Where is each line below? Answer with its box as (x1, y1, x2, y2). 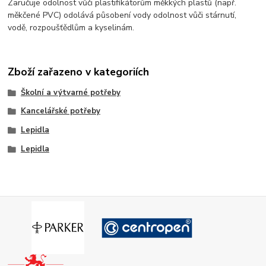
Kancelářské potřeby (20, 106, 100, 117)
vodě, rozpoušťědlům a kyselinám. (8, 22, 135, 34)
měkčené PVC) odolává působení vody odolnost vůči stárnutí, (8, 9, 237, 21)
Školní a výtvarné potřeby (20, 87, 121, 98)
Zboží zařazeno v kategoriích (8, 64, 150, 79)
